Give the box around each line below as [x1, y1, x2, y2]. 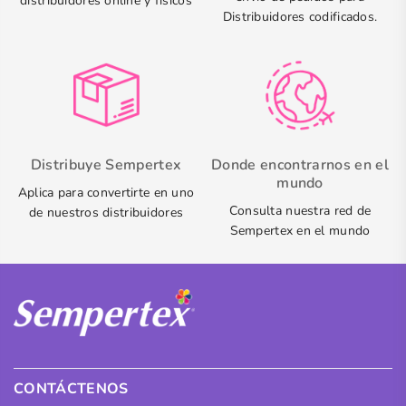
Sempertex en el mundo [229, 222, 371, 240]
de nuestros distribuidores [28, 204, 184, 222]
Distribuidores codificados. [222, 8, 378, 26]
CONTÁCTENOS [14, 378, 129, 399]
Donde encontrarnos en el [211, 155, 389, 176]
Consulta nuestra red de [228, 202, 372, 220]
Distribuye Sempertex [30, 155, 182, 176]
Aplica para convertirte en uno [17, 184, 195, 202]
